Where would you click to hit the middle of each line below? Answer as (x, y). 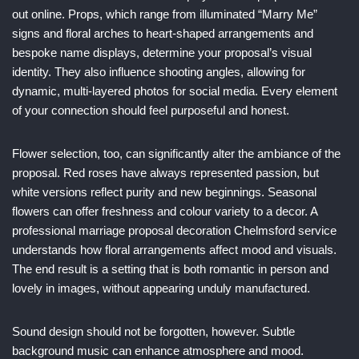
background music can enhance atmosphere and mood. (158, 351)
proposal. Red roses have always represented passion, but (165, 173)
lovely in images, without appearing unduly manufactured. (161, 288)
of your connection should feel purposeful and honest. (151, 110)
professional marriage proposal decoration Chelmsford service (174, 230)
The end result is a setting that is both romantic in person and (170, 269)
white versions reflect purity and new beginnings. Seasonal (164, 192)
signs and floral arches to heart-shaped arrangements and (163, 33)
